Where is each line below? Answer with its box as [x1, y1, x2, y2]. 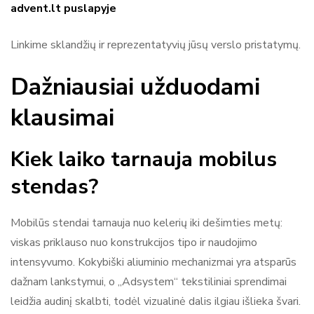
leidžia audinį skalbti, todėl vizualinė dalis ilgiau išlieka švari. [11, 293, 301, 309]
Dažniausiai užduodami [11, 70, 260, 103]
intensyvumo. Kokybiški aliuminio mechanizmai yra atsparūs [11, 254, 296, 270]
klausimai [11, 101, 114, 134]
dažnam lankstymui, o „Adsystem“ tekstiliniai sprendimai [11, 273, 287, 289]
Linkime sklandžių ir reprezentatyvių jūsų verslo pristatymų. [11, 36, 301, 53]
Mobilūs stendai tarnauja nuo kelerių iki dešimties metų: [11, 214, 282, 231]
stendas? [11, 172, 98, 201]
